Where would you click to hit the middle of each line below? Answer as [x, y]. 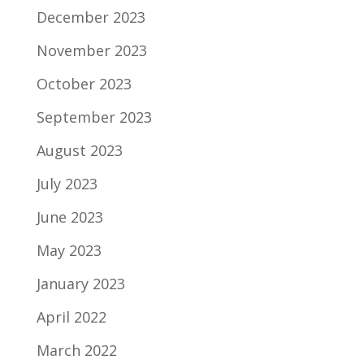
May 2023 [69, 250]
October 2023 [84, 84]
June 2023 [69, 217]
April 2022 [71, 317]
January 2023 [80, 284]
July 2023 [67, 184]
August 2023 [79, 150]
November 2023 [91, 50]
